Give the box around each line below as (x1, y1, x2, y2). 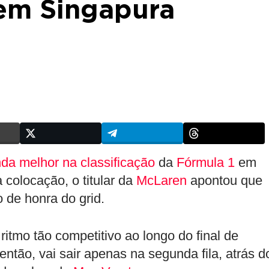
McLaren (136, 173, 187, 188)
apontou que (187, 173, 262, 188)
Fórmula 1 (177, 155, 235, 170)
